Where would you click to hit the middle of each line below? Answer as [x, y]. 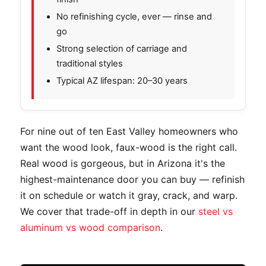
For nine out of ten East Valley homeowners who [129, 131]
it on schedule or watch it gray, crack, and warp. [129, 195]
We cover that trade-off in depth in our [109, 211]
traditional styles [90, 63]
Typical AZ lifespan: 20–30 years [122, 80]
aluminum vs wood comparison [90, 227]
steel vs [216, 211]
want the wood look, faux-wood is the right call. [129, 147]
